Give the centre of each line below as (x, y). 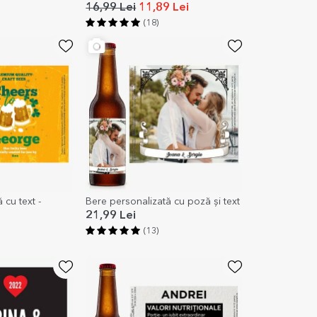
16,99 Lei (111, 8)
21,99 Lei (111, 216)
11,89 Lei (163, 8)
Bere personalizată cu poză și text (163, 202)
